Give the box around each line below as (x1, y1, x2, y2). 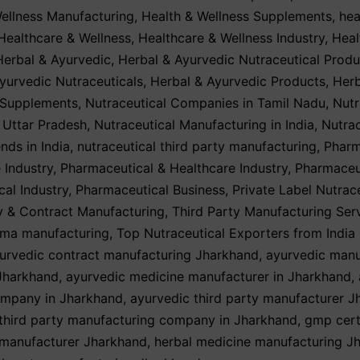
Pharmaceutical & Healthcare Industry (60, 160, 288, 177)
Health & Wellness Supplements (141, 8, 332, 25)
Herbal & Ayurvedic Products (150, 73, 325, 90)
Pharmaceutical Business (76, 182, 225, 198)
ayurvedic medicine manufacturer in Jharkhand (66, 268, 351, 285)
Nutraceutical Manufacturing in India (94, 117, 314, 133)
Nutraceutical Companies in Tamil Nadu (85, 95, 325, 112)
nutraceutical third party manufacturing (77, 138, 317, 155)
